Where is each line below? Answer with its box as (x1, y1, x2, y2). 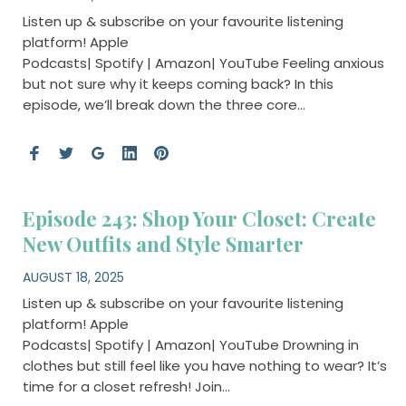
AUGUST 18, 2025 (22, 267, 124, 286)
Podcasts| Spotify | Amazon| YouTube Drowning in (22, 334, 359, 354)
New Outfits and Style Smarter (22, 229, 304, 257)
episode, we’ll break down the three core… (22, 94, 305, 114)
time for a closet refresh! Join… (22, 376, 230, 396)
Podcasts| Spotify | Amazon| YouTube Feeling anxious (22, 53, 384, 72)
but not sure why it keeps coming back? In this (22, 73, 333, 93)
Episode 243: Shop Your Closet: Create (22, 204, 376, 232)
